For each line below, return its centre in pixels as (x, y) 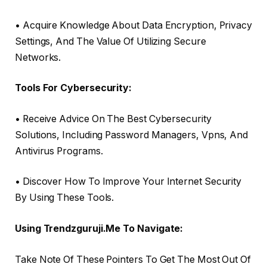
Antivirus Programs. (59, 151)
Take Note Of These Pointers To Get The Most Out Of (133, 259)
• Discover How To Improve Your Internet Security (128, 182)
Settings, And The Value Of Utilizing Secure (111, 41)
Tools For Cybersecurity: (74, 88)
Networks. (38, 57)
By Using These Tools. (65, 198)
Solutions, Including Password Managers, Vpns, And (132, 135)
